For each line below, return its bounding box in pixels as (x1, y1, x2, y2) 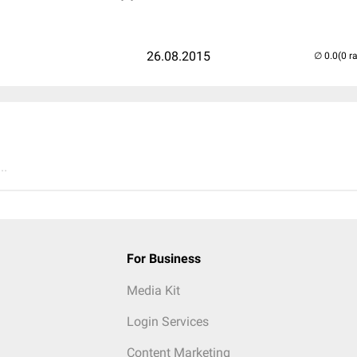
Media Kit (126, 283, 180, 298)
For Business (126, 251, 201, 266)
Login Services (126, 314, 209, 329)
